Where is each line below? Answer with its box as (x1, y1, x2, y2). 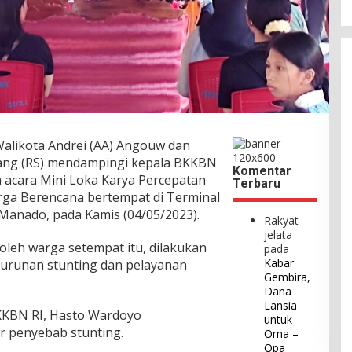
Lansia (264, 298, 298, 313)
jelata (264, 227, 293, 243)
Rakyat (264, 213, 299, 229)
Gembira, (264, 269, 311, 285)
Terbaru (233, 176, 281, 192)
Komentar (233, 163, 292, 179)
